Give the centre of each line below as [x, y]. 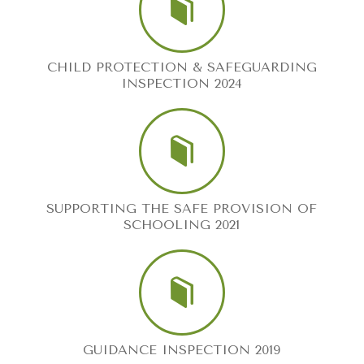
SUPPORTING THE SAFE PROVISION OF [182, 208]
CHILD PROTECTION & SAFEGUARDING [182, 67]
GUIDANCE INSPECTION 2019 [182, 349]
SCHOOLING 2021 [182, 224]
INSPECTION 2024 [182, 83]
